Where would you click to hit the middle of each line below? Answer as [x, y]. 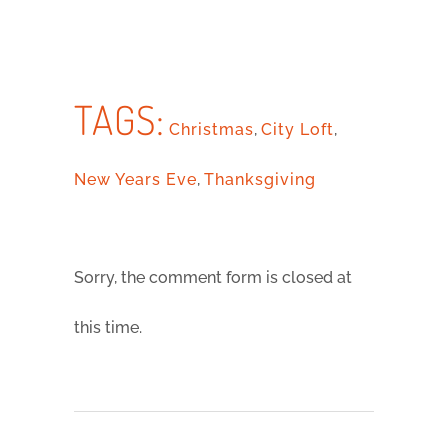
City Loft [297, 130]
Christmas [211, 130]
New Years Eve [135, 180]
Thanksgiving [260, 180]
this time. [108, 328]
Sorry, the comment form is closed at [213, 278]
